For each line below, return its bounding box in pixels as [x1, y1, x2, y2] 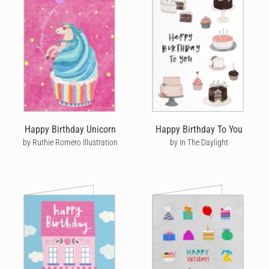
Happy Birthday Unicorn [25, 123, 116, 135]
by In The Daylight [169, 137, 228, 147]
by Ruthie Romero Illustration [23, 137, 118, 147]
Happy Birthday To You [155, 123, 243, 135]
